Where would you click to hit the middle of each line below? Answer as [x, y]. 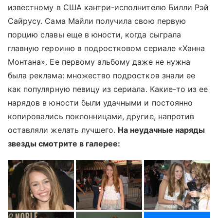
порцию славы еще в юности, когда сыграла [94, 35]
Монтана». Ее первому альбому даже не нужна [99, 62]
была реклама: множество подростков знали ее [102, 75]
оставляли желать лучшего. [63, 130]
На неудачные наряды [162, 130]
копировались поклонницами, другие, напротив [101, 116]
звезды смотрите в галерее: [64, 144]
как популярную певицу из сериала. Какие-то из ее [108, 89]
